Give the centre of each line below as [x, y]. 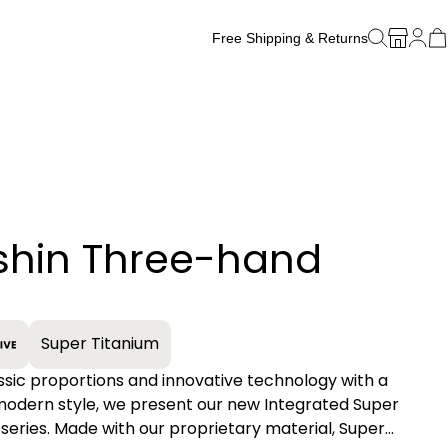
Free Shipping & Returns [290, 37]
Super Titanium [99, 344]
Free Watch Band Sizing [292, 65]
